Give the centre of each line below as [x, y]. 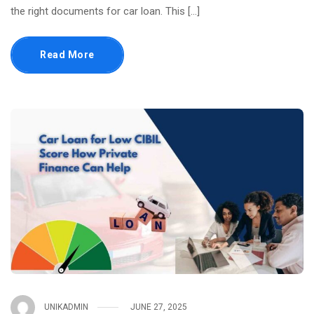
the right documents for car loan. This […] [105, 11]
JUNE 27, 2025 [159, 307]
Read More [67, 54]
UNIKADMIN [66, 307]
